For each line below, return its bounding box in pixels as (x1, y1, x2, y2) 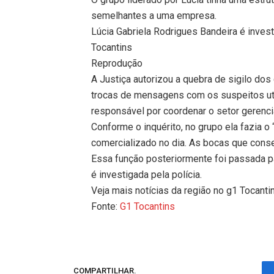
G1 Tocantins (120, 200, 176, 212)
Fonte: (91, 200, 120, 212)
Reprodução (91, 57, 143, 69)
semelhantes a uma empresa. (91, 9, 217, 21)
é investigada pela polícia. (91, 168, 202, 180)
